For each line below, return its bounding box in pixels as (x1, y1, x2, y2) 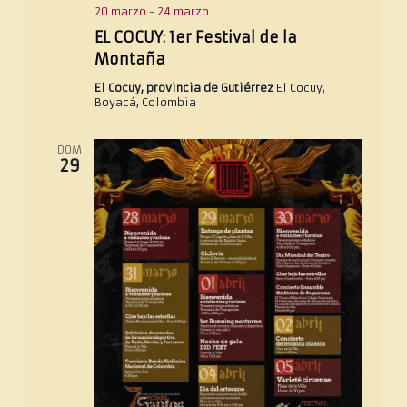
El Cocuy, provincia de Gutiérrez (94, 81, 276, 95)
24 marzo (156, 5, 209, 19)
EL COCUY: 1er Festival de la (94, 28, 297, 47)
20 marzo (94, 5, 146, 19)
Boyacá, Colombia (94, 95, 196, 110)
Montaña (94, 50, 165, 69)
